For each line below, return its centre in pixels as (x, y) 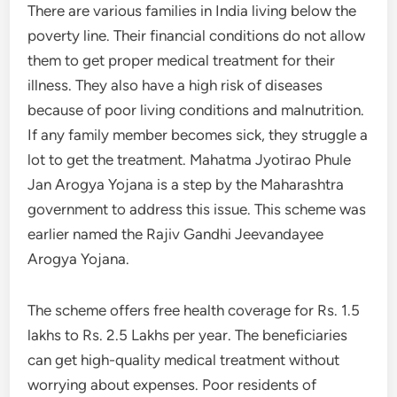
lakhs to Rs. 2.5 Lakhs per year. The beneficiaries (188, 335)
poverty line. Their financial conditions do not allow (197, 35)
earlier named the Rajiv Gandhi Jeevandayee (176, 234)
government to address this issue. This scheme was (197, 209)
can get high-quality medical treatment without (184, 359)
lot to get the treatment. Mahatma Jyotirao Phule (190, 159)
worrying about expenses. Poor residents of (172, 384)
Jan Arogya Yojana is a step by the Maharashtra (186, 184)
